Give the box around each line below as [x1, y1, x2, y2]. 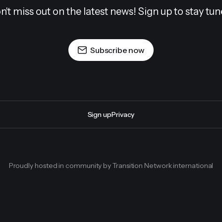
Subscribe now [90, 45, 145, 55]
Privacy [111, 110, 135, 119]
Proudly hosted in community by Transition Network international [8, 161, 214, 170]
